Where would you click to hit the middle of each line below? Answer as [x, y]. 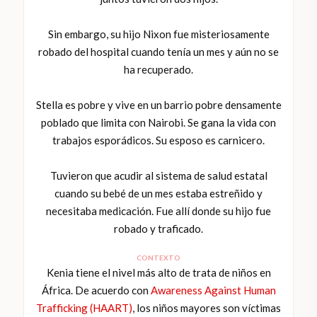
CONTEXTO [158, 258]
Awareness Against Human [213, 290]
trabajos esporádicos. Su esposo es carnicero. [158, 140]
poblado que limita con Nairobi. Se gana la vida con [158, 123]
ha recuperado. [158, 70]
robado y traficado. [158, 229]
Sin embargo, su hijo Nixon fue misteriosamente [158, 34]
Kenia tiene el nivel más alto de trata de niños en [158, 273]
